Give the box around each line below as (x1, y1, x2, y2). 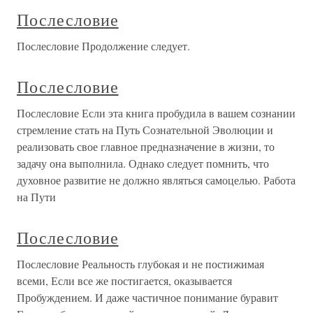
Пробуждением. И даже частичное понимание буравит (17, 290, 278, 305)
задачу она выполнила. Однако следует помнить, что (17, 156, 269, 170)
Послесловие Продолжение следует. (17, 38, 190, 53)
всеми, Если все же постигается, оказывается (17, 273, 232, 288)
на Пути (17, 189, 56, 204)
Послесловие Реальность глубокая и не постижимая (17, 256, 264, 271)
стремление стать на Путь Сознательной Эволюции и (17, 122, 273, 137)
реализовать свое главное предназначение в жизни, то (17, 139, 275, 154)
